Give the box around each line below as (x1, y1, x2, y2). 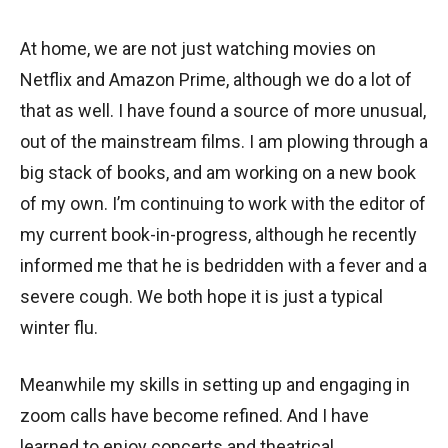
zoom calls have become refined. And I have (20, 404, 369, 426)
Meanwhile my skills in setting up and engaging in (20, 373, 410, 395)
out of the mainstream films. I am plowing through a (20, 130, 428, 152)
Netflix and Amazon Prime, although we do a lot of (20, 68, 412, 90)
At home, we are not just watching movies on (20, 37, 376, 59)
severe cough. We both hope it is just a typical (20, 285, 383, 307)
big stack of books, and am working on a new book (20, 161, 416, 183)
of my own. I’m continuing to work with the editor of (20, 192, 426, 214)
